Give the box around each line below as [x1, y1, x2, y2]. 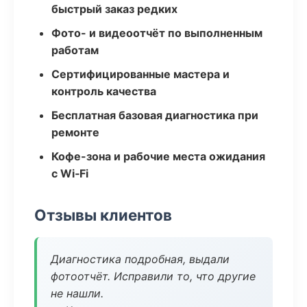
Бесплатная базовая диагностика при [51, 108, 258, 122]
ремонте [51, 125, 99, 139]
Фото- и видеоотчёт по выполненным [51, 26, 262, 40]
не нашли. [51, 286, 103, 300]
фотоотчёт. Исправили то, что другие [51, 269, 256, 283]
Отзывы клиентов [34, 206, 172, 224]
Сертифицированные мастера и [51, 67, 230, 81]
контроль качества [51, 84, 156, 98]
